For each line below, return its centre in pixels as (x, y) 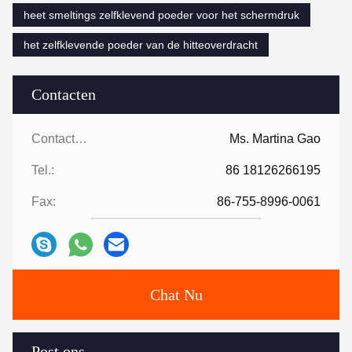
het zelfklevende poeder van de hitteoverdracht (141, 45)
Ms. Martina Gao (275, 139)
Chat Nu (176, 295)
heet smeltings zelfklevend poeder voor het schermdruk (161, 15)
